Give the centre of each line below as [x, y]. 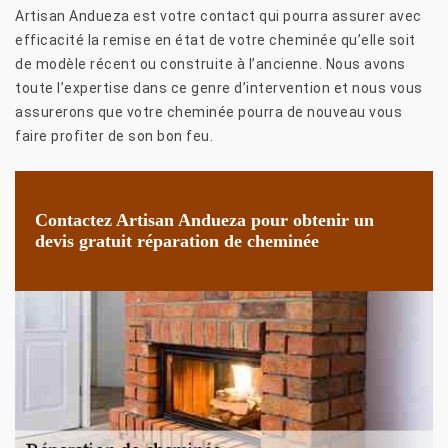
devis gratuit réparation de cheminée [177, 240]
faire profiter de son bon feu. [114, 135]
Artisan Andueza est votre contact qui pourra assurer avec [218, 15]
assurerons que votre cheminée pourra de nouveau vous [208, 111]
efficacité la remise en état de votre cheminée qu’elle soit [215, 39]
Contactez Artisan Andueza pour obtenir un [204, 219]
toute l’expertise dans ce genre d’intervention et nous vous [219, 87]
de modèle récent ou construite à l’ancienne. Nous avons [210, 63]
